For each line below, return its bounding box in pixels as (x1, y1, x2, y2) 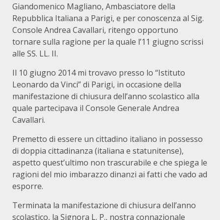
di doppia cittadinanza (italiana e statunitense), (12, 145, 184, 156)
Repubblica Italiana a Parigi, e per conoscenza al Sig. (12, 13, 204, 24)
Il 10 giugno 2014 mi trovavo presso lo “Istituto (12, 67, 185, 78)
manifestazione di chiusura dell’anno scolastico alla (12, 91, 199, 102)
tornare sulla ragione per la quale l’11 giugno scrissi (12, 36, 203, 47)
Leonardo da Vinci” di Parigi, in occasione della (12, 79, 181, 90)
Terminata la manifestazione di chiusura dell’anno (12, 200, 196, 211)
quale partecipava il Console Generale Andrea (12, 103, 179, 113)
